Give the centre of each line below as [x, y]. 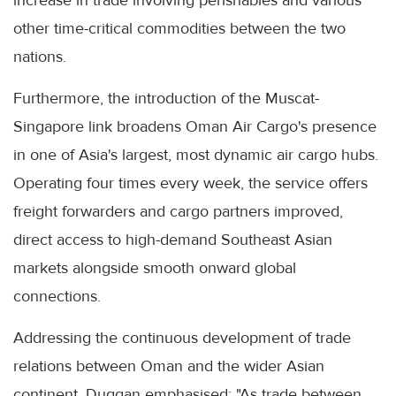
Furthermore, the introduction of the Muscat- [166, 99]
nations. [40, 57]
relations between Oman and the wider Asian [169, 366]
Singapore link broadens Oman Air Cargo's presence [195, 127]
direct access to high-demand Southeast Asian [173, 240]
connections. [57, 297]
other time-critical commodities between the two [179, 29]
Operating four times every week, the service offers [190, 183]
